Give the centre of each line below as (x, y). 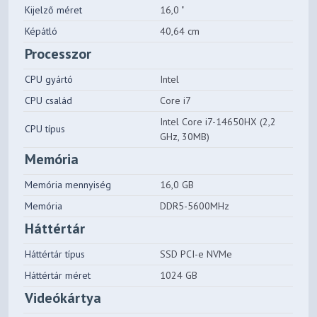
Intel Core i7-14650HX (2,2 (218, 122)
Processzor (58, 54)
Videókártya (63, 298)
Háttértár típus (55, 254)
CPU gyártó (49, 80)
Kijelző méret (54, 10)
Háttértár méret (58, 276)
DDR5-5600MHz (195, 206)
